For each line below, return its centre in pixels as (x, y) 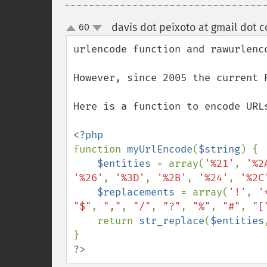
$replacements (139, 192)
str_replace (172, 221)
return (118, 221)
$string (219, 149)
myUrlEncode (160, 149)
